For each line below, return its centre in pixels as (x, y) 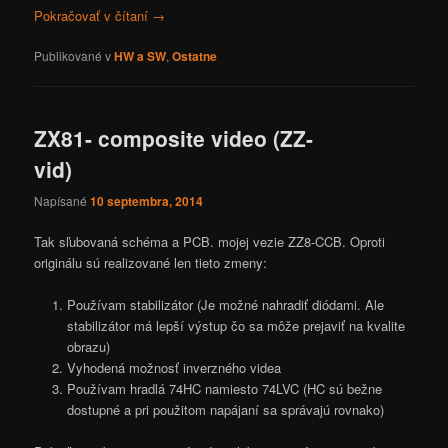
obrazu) (88, 346)
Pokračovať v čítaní (93, 15)
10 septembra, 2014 (147, 200)
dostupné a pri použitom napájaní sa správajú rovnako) (225, 409)
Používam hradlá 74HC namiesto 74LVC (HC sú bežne (224, 388)
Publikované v (73, 55)
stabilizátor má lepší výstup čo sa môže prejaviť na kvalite (235, 325)
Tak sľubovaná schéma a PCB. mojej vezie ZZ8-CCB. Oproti (210, 241)
